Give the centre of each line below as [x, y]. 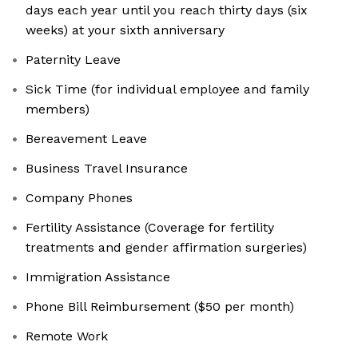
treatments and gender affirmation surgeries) [166, 248]
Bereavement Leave [86, 139]
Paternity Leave [73, 60]
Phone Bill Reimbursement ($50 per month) [160, 307]
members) [58, 109]
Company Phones [79, 198]
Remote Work [67, 336]
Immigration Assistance [98, 277]
